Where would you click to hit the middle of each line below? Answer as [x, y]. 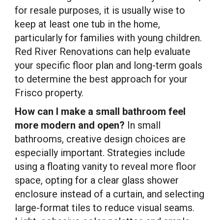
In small [143, 125]
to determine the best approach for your [101, 79]
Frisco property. [49, 93]
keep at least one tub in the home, [87, 24]
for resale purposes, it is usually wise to [100, 10]
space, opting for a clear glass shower [97, 180]
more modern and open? [70, 125]
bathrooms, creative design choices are [100, 139]
